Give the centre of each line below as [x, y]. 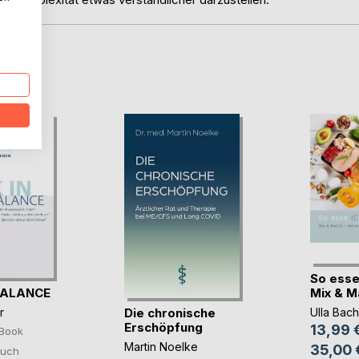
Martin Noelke [161, 347]
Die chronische [169, 313]
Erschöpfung [163, 328]
